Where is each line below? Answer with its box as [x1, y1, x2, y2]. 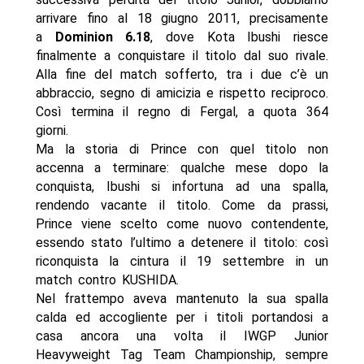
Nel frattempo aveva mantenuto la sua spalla [35, 291, 329, 307]
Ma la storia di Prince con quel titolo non [35, 141, 329, 158]
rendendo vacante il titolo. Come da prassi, [35, 197, 329, 214]
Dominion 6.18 [54, 29, 151, 45]
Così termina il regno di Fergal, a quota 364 [35, 104, 329, 120]
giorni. [35, 123, 68, 139]
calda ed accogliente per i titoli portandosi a [35, 310, 329, 326]
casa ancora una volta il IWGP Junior [35, 328, 329, 344]
